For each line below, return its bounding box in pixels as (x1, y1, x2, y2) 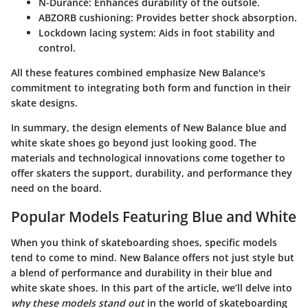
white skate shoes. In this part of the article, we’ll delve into (11, 281, 292, 295)
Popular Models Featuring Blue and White (11, 206, 296, 226)
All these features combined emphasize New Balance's (11, 65, 265, 79)
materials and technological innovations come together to (11, 151, 285, 164)
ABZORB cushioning (38, 10, 131, 24)
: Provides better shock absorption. (131, 10, 297, 24)
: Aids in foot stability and (153, 25, 275, 39)
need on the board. (11, 181, 102, 195)
